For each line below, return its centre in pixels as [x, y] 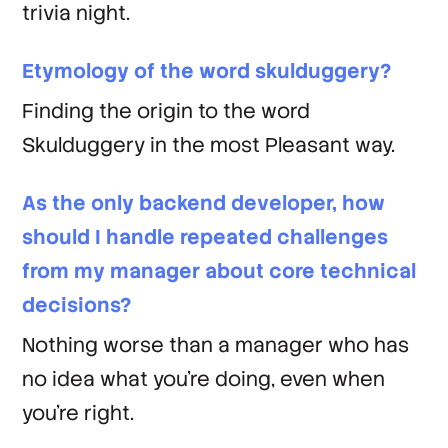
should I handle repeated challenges [205, 237]
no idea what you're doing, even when [204, 379]
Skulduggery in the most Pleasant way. [209, 145]
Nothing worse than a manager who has [216, 345]
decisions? [77, 305]
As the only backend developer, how [204, 203]
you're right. [78, 413]
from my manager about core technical [219, 271]
